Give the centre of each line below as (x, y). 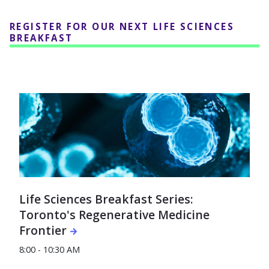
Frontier (43, 230)
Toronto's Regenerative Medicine (114, 215)
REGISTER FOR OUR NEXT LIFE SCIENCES (122, 26)
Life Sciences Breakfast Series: (106, 199)
